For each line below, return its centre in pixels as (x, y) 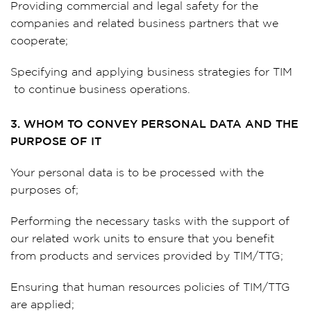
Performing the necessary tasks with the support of (150, 222)
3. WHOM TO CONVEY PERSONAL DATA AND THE (154, 125)
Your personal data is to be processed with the (137, 173)
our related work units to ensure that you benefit (142, 239)
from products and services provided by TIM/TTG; (147, 257)
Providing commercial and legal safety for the (134, 7)
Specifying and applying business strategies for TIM (151, 73)
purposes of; (44, 191)
